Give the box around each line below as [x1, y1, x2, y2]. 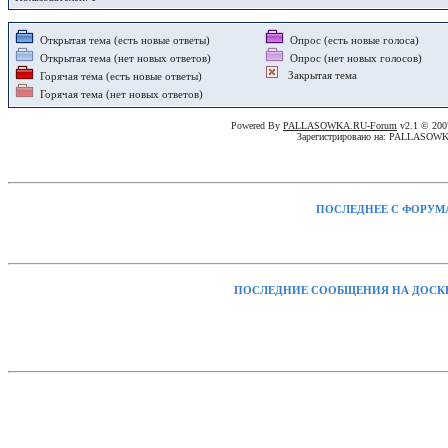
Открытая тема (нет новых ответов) [34, 52, 211, 64]
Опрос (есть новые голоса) [284, 34, 419, 46]
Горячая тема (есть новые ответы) [34, 70, 202, 82]
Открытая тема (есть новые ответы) [34, 34, 210, 46]
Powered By [231, 120, 283, 131]
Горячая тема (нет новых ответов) [34, 88, 203, 100]
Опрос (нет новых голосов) [284, 52, 422, 64]
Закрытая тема [279, 69, 357, 81]
